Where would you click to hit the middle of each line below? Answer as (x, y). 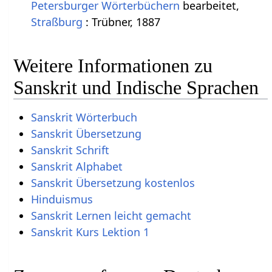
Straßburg (56, 22)
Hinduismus (62, 199)
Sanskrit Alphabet (76, 167)
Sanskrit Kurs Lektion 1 (90, 232)
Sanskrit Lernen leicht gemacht (111, 216)
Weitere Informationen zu (113, 66)
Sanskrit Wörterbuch (84, 117)
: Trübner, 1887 (121, 22)
